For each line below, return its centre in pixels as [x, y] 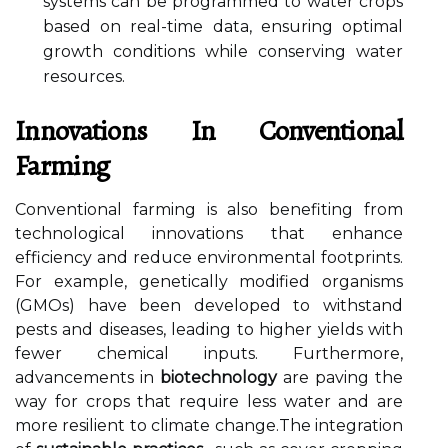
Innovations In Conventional [209, 131]
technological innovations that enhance [209, 233]
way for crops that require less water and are [209, 401]
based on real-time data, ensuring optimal [223, 26]
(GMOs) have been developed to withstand [209, 305]
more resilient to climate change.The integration [209, 425]
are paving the [340, 377]
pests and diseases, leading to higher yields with [209, 329]
